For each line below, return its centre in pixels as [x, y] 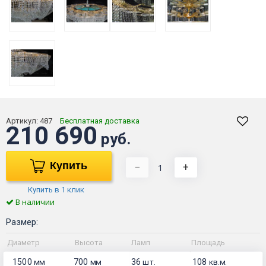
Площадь [208, 243]
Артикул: [23, 121]
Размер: [22, 222]
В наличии [34, 202]
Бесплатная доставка [100, 121]
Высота [89, 243]
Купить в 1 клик [56, 190]
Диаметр [23, 243]
